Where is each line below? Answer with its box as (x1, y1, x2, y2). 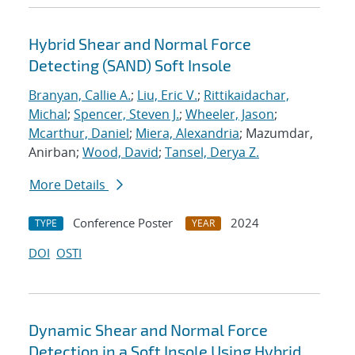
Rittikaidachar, (204, 86, 289, 105)
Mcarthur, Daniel (29, 124, 129, 143)
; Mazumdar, (239, 124, 313, 143)
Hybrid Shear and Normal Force (29, 34, 251, 54)
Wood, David (82, 143, 158, 162)
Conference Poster (73, 215, 173, 231)
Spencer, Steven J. (74, 105, 179, 124)
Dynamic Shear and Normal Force (29, 320, 268, 340)
